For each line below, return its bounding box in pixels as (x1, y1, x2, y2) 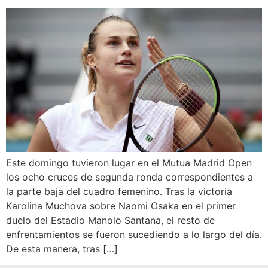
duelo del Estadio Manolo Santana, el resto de (6, 214, 215, 227)
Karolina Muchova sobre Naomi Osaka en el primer (6, 200, 236, 212)
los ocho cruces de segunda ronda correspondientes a (6, 171, 253, 184)
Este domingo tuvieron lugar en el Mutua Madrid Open (6, 157, 252, 169)
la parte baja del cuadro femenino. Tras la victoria (6, 185, 232, 198)
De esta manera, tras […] (6, 243, 118, 255)
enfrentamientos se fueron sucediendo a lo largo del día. (6, 229, 262, 241)
